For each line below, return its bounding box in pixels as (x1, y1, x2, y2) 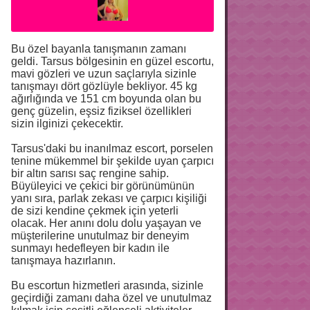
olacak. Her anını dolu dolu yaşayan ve (11, 217, 201, 229)
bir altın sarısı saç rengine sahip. (11, 167, 169, 179)
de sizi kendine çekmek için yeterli (11, 204, 179, 217)
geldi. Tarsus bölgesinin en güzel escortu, (11, 55, 214, 67)
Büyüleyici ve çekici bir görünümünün (11, 179, 194, 192)
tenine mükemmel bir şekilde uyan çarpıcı (11, 154, 214, 167)
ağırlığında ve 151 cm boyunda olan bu (11, 92, 201, 104)
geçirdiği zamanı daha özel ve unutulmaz (11, 291, 212, 304)
